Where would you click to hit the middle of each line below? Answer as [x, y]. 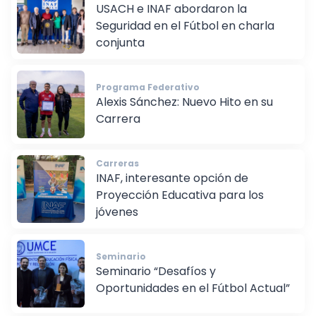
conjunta [120, 53]
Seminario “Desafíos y [156, 281]
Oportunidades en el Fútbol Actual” [193, 298]
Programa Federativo [148, 97]
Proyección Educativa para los [180, 205]
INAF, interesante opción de [172, 188]
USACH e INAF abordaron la [171, 19]
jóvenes [117, 222]
